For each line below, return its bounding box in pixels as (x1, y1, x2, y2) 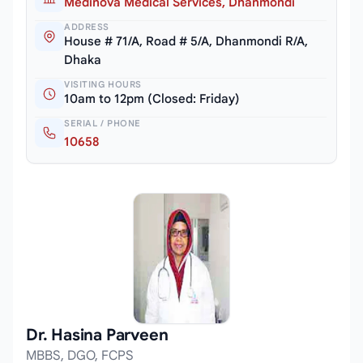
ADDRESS (64, 21, 109, 33)
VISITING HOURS (64, 79, 142, 91)
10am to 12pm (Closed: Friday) (64, 92, 240, 107)
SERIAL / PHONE (64, 117, 141, 130)
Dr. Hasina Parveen (26, 324, 169, 345)
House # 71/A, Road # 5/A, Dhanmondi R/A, (64, 34, 308, 49)
